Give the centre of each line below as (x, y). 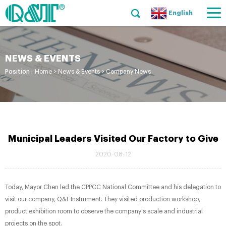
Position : (19, 71)
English (181, 13)
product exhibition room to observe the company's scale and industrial (104, 211)
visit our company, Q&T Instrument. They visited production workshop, (103, 199)
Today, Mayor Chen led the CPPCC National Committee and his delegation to (113, 187)
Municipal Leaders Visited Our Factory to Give (113, 139)
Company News (128, 71)
